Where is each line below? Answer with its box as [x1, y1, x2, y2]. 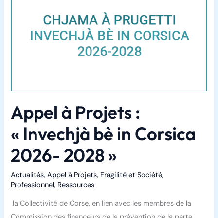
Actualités [11, 170, 44, 180]
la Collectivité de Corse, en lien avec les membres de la [11, 199, 192, 209]
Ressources [57, 180, 95, 190]
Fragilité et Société [100, 170, 163, 180]
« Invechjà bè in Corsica [11, 123, 196, 145]
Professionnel [11, 180, 54, 190]
